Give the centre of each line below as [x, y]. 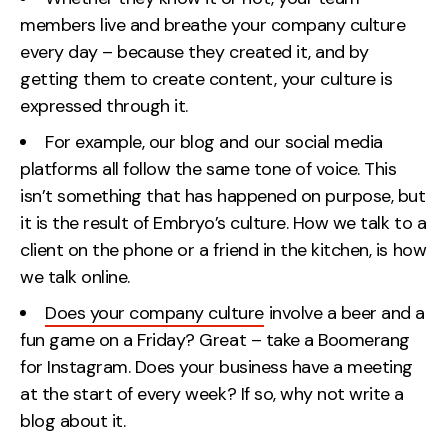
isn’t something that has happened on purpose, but [223, 195]
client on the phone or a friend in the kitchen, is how [223, 249]
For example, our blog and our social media [214, 141]
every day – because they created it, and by [194, 51]
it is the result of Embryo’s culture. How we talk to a [223, 222]
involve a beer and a [344, 312]
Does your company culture [155, 312]
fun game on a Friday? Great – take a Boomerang [215, 339]
